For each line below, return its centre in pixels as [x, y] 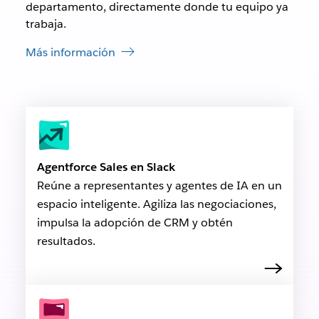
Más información [70, 53]
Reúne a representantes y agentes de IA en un [159, 186]
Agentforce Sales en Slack [106, 167]
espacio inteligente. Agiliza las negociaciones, [156, 204]
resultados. [66, 241]
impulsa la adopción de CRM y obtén [135, 223]
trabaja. [46, 24]
